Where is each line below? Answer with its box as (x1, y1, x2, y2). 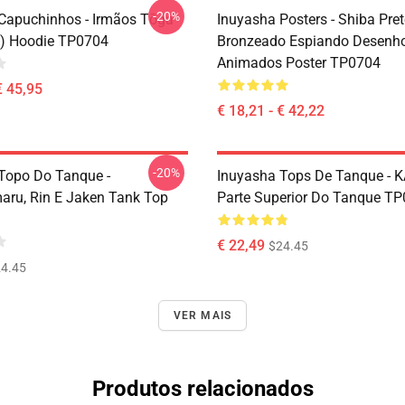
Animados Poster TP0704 (217, 54, 381, 71)
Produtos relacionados (91, 376, 314, 401)
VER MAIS (173, 309, 232, 322)
